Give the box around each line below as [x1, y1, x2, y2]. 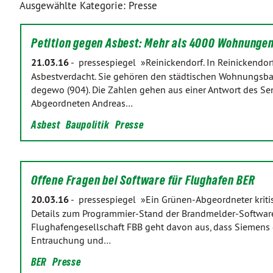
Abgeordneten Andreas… [31, 97, 133, 109]
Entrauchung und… [31, 234, 111, 246]
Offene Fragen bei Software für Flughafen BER [31, 173, 256, 188]
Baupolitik [66, 118, 110, 131]
